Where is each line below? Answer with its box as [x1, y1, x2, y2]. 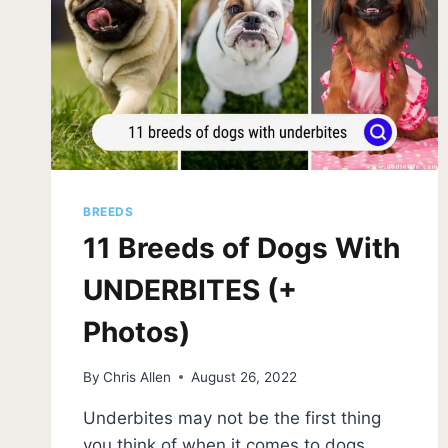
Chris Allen [103, 368, 172, 385]
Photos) [83, 315, 190, 350]
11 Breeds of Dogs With [83, 231, 400, 266]
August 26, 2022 [191, 368, 298, 385]
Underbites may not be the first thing [83, 407, 381, 428]
